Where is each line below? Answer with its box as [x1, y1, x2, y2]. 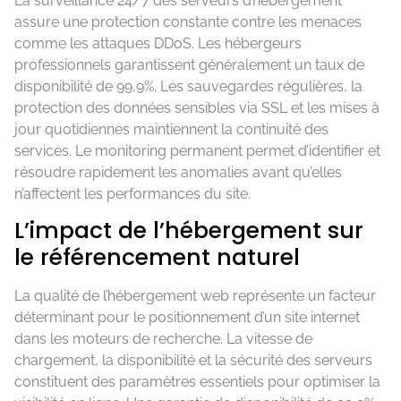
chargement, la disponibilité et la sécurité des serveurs [14, 352, 372, 370]
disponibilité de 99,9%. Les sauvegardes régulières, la [14, 77, 363, 95]
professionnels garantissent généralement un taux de [14, 55, 364, 73]
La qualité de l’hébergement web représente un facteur [14, 287, 376, 305]
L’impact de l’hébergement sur [14, 215, 363, 247]
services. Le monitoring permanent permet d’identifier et [14, 141, 380, 159]
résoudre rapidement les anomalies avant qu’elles [14, 163, 342, 181]
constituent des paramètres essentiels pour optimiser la [14, 373, 380, 391]
